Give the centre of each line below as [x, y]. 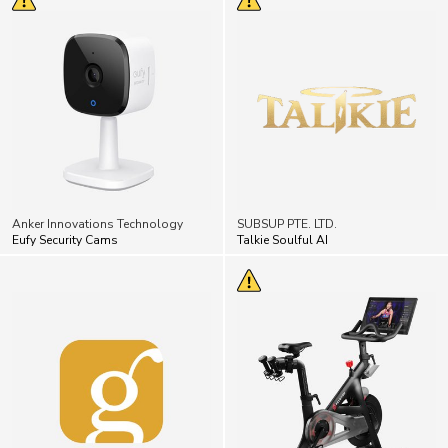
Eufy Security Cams [65, 196]
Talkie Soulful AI [282, 196]
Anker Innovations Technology [97, 180]
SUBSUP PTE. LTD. [287, 180]
